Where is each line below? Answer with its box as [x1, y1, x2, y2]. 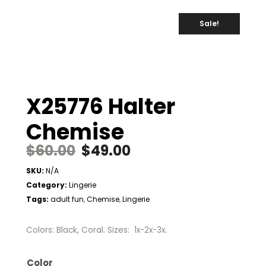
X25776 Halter [26, 91, 175, 122]
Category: [26, 180, 67, 191]
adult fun [50, 194, 84, 205]
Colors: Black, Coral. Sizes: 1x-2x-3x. [26, 224, 167, 236]
